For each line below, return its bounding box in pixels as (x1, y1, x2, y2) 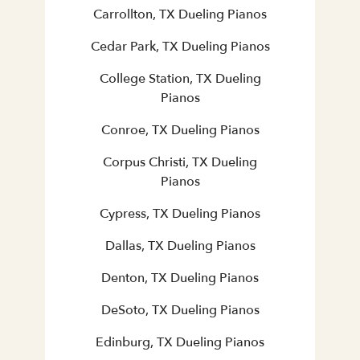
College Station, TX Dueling (99, 70, 261, 88)
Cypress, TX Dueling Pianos (100, 205, 260, 223)
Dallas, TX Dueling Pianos (104, 237, 256, 256)
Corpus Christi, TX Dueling (103, 153, 257, 172)
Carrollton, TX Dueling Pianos (93, 6, 267, 24)
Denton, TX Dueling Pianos (101, 269, 259, 288)
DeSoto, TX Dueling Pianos (100, 301, 260, 320)
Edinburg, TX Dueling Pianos (96, 333, 264, 352)
